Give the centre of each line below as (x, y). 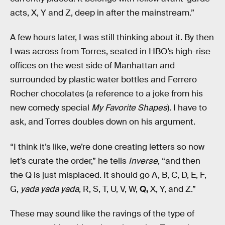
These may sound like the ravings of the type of (102, 214)
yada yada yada (50, 189)
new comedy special (51, 108)
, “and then (179, 161)
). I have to (187, 108)
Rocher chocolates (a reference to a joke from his (106, 94)
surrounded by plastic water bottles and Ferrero (103, 80)
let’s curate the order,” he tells (69, 161)
